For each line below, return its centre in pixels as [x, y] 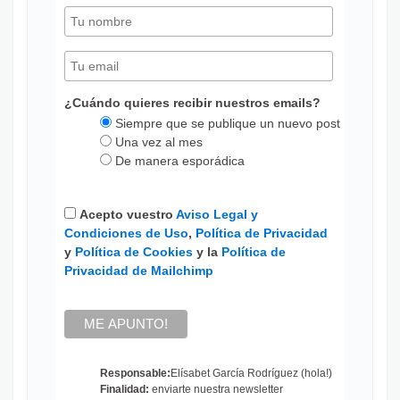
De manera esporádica [179, 160]
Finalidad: [125, 389]
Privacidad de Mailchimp [138, 270]
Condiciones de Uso [126, 233]
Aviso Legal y [217, 214]
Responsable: [135, 373]
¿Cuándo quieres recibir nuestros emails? [192, 102]
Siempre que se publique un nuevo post [227, 123]
